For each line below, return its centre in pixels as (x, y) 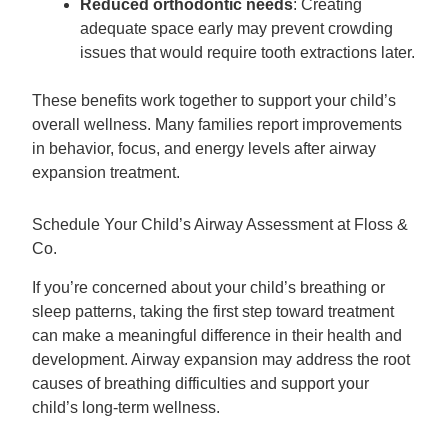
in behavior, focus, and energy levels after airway (204, 148)
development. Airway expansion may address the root (221, 359)
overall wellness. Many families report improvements (217, 124)
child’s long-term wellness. (126, 407)
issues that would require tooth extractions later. (248, 52)
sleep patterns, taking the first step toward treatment (213, 311)
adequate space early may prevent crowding (237, 28)
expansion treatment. (106, 172)
